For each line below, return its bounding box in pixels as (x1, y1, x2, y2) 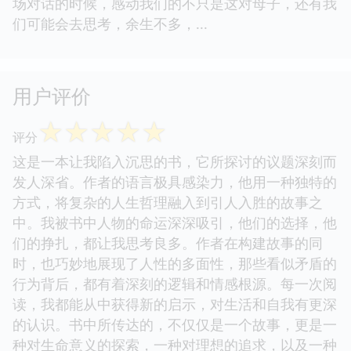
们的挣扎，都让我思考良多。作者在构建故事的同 (13, 233, 323, 253)
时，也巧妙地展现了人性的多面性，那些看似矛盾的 (13, 254, 337, 273)
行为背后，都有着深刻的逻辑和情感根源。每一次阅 (13, 274, 337, 294)
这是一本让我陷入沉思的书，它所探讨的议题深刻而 (13, 152, 337, 172)
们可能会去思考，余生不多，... (13, 14, 215, 34)
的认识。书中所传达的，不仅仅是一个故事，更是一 (13, 315, 337, 335)
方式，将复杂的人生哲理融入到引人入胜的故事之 (13, 193, 323, 212)
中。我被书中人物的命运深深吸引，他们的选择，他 (13, 213, 337, 233)
